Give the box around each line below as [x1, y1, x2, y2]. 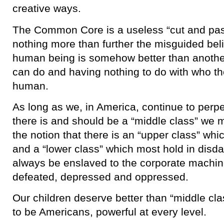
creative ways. [12, 2, 81, 14]
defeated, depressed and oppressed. [12, 170, 188, 182]
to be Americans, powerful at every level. [12, 206, 206, 218]
